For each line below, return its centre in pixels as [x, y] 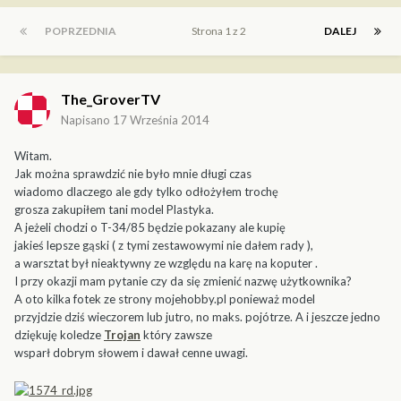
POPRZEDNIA [81, 31]
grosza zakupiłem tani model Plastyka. [114, 210]
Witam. [33, 156]
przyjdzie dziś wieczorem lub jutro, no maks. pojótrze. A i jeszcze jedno [197, 317]
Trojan [122, 335]
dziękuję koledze [59, 335]
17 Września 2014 [161, 120]
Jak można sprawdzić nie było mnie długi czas [133, 174]
